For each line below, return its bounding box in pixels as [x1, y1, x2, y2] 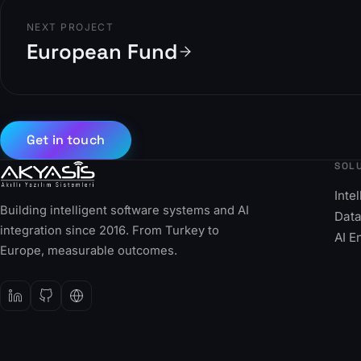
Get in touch [27, 131, 105, 149]
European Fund [27, 39, 177, 64]
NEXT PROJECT [27, 21, 114, 33]
